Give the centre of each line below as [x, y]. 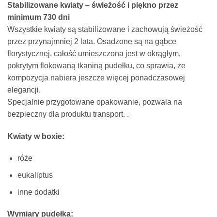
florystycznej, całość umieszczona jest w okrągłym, [94, 53]
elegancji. [24, 90]
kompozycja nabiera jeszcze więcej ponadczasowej [96, 77]
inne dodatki [38, 192]
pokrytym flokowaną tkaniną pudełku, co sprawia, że [96, 65]
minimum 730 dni [39, 17]
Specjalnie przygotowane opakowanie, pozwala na [95, 102]
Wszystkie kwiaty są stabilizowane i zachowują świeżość [105, 29]
